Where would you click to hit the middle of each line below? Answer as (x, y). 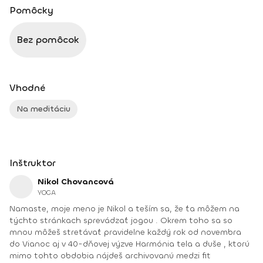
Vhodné (27, 88)
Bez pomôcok (48, 40)
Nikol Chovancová (76, 182)
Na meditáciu (43, 109)
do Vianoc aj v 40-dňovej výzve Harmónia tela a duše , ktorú (39, 244)
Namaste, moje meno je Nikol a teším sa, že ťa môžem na (30, 209)
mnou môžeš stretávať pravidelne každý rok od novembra (125, 232)
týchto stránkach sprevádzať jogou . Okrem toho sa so (70, 220)
